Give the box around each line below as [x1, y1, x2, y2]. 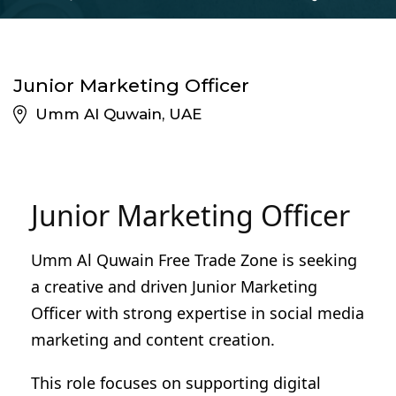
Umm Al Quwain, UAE [35, 105, 202, 123]
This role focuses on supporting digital [31, 372, 321, 394]
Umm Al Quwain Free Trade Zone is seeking [31, 249, 357, 270]
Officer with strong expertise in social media [31, 302, 364, 324]
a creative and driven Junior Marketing [31, 276, 317, 297]
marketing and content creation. [31, 329, 275, 350]
